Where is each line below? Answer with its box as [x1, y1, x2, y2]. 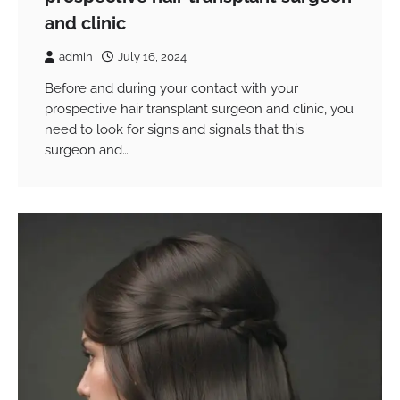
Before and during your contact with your [45, 80, 298, 96]
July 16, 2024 [118, 50, 187, 63]
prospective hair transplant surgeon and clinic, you [45, 101, 354, 116]
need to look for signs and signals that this [45, 121, 304, 137]
